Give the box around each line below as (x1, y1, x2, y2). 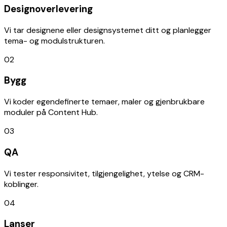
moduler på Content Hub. (4, 107, 98, 118)
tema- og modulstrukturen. (4, 35, 105, 46)
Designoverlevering (4, 3, 93, 16)
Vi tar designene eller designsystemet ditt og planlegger (4, 24, 211, 35)
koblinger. (4, 178, 39, 190)
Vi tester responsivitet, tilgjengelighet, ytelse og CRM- (4, 168, 204, 179)
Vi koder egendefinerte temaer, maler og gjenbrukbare (4, 96, 205, 107)
